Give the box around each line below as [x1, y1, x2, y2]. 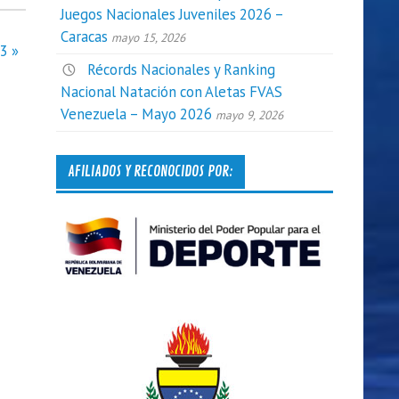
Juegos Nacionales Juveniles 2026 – [61, 4, 284, 25]
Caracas [61, 27, 109, 47]
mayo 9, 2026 [216, 107, 284, 124]
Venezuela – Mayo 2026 [61, 104, 213, 125]
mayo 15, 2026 [111, 29, 186, 46]
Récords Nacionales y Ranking [87, 60, 276, 80]
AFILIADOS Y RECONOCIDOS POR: [67, 162, 233, 181]
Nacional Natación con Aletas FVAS [61, 82, 283, 102]
